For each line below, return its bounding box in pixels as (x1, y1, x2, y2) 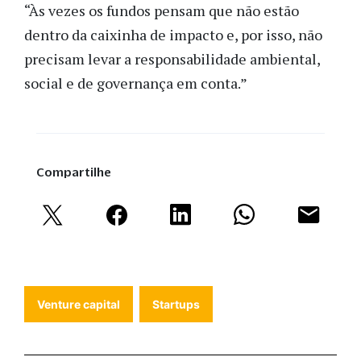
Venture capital (37, 297, 120, 311)
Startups (152, 297, 200, 311)
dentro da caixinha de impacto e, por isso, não (24, 24, 322, 44)
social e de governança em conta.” (24, 73, 247, 93)
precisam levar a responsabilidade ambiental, (24, 48, 320, 68)
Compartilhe (36, 164, 111, 179)
